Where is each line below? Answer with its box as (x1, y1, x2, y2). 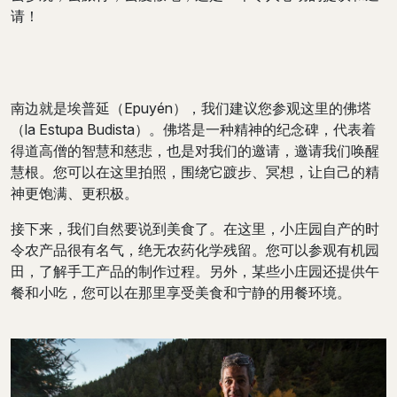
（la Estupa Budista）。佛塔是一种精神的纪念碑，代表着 (11, 121, 376, 138)
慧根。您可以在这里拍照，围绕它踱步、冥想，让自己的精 (11, 163, 379, 181)
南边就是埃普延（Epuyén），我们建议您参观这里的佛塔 (11, 99, 371, 117)
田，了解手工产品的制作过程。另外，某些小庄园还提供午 (11, 262, 379, 280)
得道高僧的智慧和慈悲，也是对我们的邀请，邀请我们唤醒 (11, 142, 379, 160)
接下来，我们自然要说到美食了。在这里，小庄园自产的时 (11, 220, 379, 237)
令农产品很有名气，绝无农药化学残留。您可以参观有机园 (11, 241, 379, 259)
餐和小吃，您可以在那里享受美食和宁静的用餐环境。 (11, 284, 351, 301)
